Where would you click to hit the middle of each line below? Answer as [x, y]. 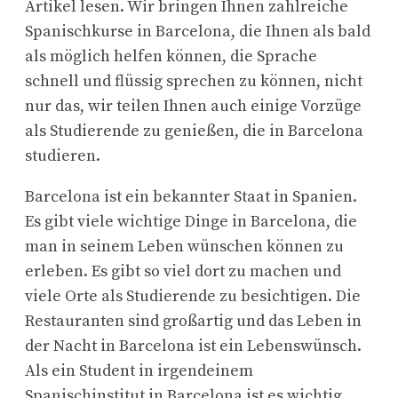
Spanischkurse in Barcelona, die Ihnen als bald [198, 31]
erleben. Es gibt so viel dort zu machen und [183, 271]
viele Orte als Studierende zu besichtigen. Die [193, 296]
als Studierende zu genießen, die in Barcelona [194, 131]
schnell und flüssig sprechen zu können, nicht [194, 81]
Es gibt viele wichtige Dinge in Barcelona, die [191, 221]
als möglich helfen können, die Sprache [171, 56]
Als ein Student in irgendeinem [139, 370]
